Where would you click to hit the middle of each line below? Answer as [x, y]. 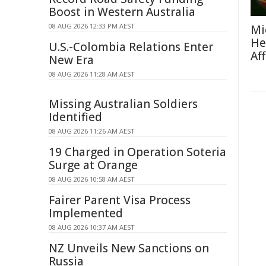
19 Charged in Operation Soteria [137, 152]
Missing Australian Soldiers [123, 104]
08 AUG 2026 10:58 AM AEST [92, 179]
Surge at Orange [93, 165]
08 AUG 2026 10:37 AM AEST [92, 227]
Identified [75, 117]
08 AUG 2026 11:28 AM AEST [92, 74]
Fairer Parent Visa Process [120, 200]
